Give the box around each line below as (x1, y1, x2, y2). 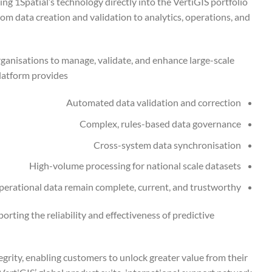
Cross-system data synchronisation (93, 138, 242, 151)
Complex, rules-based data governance (80, 118, 242, 130)
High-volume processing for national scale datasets (29, 160, 242, 172)
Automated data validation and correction (66, 97, 242, 109)
